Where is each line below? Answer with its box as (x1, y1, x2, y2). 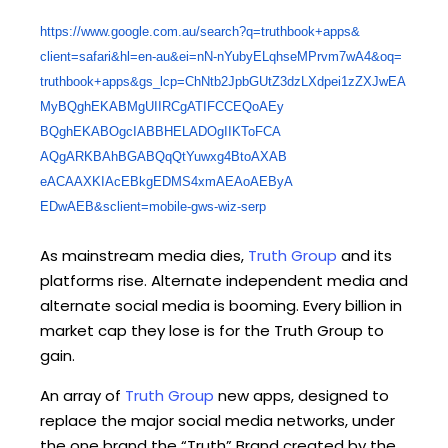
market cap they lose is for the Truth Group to (40, 319, 384, 341)
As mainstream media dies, (40, 244, 248, 266)
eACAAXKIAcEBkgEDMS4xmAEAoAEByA (40, 173, 293, 189)
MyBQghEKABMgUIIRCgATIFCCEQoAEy (40, 98, 284, 114)
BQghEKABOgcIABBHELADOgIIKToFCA (40, 123, 281, 139)
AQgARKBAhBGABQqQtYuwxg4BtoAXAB (40, 148, 287, 164)
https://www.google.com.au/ (40, 23, 200, 39)
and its (337, 244, 392, 266)
